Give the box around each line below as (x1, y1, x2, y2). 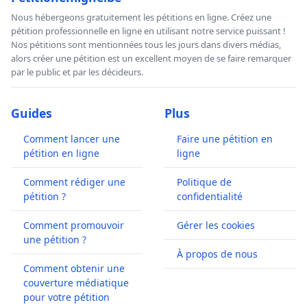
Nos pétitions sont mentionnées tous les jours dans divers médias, (11, 38, 281, 51)
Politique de (177, 175, 232, 188)
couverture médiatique (23, 275, 129, 289)
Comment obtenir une (23, 261, 125, 275)
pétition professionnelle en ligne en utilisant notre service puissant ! (11, 24, 286, 37)
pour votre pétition (23, 290, 110, 304)
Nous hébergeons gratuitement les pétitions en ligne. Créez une (11, 10, 271, 23)
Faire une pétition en (177, 132, 273, 145)
